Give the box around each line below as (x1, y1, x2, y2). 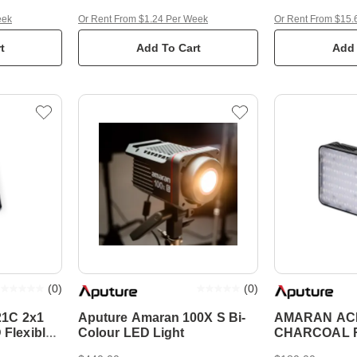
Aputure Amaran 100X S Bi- (78, 311, 245, 324)
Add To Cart (135, 41, 201, 54)
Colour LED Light (78, 326, 185, 339)
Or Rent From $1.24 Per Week (78, 14, 208, 25)
